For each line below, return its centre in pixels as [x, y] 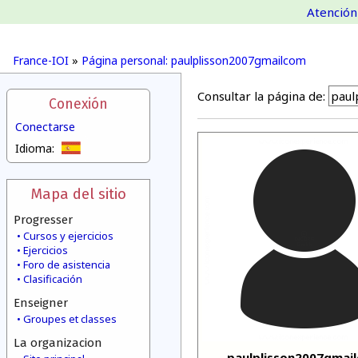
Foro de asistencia [67, 265]
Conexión [78, 104]
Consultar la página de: [261, 96]
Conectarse [45, 127]
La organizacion [58, 343]
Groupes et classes [70, 319]
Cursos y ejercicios [68, 236]
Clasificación [53, 279]
